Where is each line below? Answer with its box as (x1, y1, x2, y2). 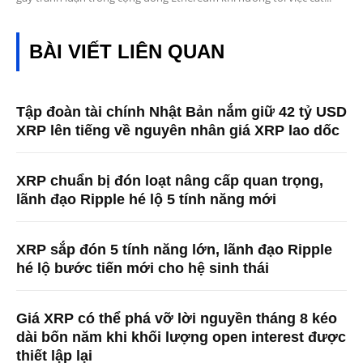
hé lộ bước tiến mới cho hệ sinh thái (16, 260, 269, 277)
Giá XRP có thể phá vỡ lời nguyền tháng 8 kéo (16, 310, 337, 327)
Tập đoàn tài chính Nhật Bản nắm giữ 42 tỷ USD (16, 104, 347, 121)
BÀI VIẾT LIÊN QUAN (29, 41, 224, 63)
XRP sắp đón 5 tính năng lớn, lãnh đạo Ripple (16, 241, 332, 258)
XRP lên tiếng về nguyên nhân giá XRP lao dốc (16, 122, 340, 139)
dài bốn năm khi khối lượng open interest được (16, 329, 346, 346)
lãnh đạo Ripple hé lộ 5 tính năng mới (16, 191, 276, 208)
